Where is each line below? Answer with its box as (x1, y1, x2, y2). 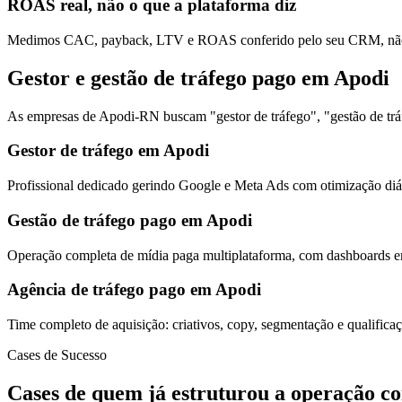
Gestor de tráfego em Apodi (7, 141, 209, 161)
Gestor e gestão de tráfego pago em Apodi (7, 66, 389, 90)
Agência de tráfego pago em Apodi (7, 280, 261, 300)
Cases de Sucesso (7, 347, 107, 363)
